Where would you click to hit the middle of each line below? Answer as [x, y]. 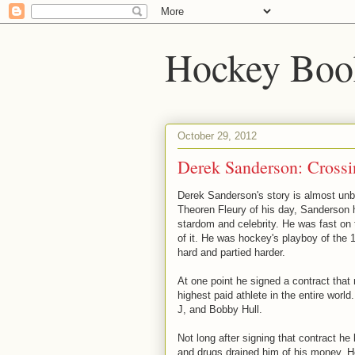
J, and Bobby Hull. [220, 309]
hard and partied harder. [231, 252]
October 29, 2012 [217, 136]
